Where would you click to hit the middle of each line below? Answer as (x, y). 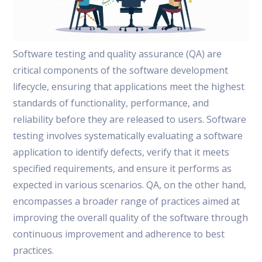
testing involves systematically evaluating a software (128, 135)
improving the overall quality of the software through (131, 217)
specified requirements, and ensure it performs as (123, 168)
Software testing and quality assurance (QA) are (118, 54)
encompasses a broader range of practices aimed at (127, 201)
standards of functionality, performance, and (111, 103)
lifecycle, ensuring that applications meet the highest (129, 86)
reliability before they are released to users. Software (130, 119)
